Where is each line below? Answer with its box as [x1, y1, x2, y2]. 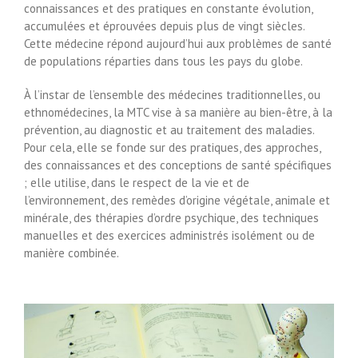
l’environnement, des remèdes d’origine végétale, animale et [24, 192, 330, 208]
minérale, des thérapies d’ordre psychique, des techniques [24, 209, 319, 225]
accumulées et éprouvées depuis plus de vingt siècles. [24, 18, 304, 34]
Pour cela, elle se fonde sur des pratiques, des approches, [24, 139, 320, 155]
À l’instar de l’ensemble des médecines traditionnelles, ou [24, 86, 320, 102]
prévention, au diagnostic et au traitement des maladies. [24, 121, 314, 137]
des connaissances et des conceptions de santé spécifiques [24, 157, 332, 173]
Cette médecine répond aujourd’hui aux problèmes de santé [24, 35, 332, 51]
